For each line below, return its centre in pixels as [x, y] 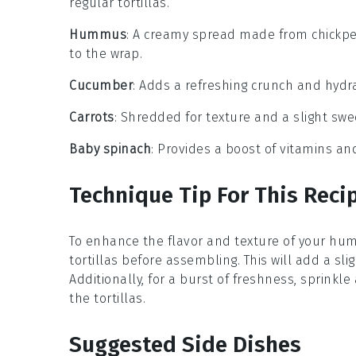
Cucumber [101, 85]
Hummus [98, 34]
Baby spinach [110, 149]
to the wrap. [106, 53]
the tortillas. [107, 298]
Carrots [92, 117]
